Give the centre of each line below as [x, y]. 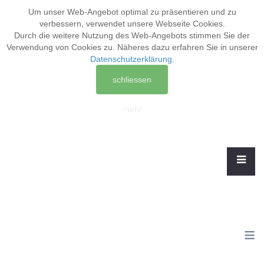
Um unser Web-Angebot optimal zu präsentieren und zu [132, 12]
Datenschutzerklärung [131, 59]
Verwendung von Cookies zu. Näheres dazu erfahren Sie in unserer [132, 47]
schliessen [132, 80]
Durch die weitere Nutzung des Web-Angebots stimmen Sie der [132, 35]
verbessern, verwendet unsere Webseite [116, 24]
